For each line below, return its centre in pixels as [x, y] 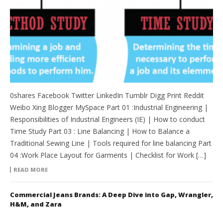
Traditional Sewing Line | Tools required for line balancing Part [111, 143]
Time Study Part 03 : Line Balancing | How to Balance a [100, 131]
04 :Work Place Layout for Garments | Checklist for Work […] [108, 155]
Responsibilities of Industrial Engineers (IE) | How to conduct [108, 119]
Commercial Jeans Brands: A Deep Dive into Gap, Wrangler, [111, 195]
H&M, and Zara [36, 204]
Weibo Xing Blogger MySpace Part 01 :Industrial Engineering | [109, 108]
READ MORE [31, 170]
